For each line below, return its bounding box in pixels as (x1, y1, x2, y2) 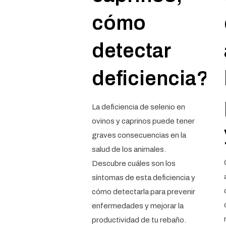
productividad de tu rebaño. (91, 216, 186, 224)
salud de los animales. (91, 145, 166, 153)
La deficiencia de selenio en (91, 103, 185, 111)
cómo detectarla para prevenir (91, 188, 195, 196)
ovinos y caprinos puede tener (91, 117, 195, 125)
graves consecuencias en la (91, 131, 186, 139)
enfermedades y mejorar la (91, 202, 184, 210)
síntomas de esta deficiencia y (91, 174, 195, 182)
